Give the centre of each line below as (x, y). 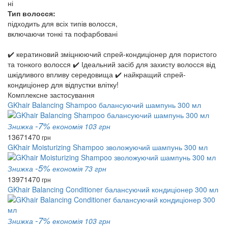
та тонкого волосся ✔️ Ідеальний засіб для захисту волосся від (111, 64)
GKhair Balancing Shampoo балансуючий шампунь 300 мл (104, 105)
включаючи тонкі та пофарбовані (63, 34)
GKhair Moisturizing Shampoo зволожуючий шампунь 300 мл (108, 147)
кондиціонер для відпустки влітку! (63, 84)
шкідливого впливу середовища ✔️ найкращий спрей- (97, 74)
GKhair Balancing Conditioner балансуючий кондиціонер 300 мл (113, 189)
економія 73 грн (79, 168)
